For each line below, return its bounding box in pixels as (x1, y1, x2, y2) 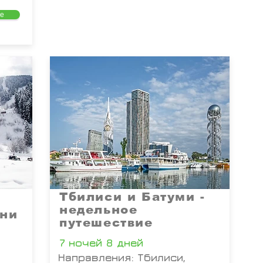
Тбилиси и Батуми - (59, 190, 205, 203)
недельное (59, 203, 138, 216)
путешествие (59, 216, 153, 229)
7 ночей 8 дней (59, 237, 143, 249)
